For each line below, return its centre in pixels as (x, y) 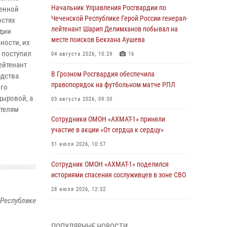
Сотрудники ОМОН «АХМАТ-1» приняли (108, 119)
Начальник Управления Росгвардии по (109, 8)
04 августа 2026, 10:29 (82, 54)
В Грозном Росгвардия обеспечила (103, 74)
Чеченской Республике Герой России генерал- (119, 18)
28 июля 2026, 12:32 (79, 189)
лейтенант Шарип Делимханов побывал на (115, 29)
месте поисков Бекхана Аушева (98, 40)
